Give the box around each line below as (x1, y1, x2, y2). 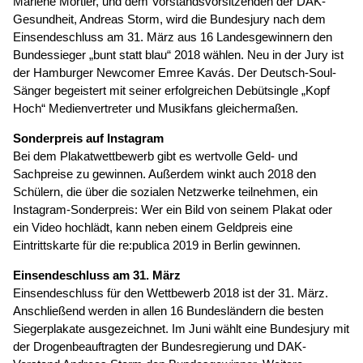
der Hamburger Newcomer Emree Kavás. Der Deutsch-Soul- (13, 65, 336, 79)
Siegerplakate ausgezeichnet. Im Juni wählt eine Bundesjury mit (13, 322, 349, 336)
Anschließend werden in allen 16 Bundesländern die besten (13, 304, 323, 318)
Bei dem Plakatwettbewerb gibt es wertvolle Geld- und (13, 148, 297, 163)
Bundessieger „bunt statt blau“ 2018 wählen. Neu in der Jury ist (13, 47, 344, 62)
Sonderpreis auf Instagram (13, 130, 164, 145)
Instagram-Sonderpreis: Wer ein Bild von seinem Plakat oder (13, 202, 332, 216)
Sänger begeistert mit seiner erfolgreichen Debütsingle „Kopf (13, 83, 330, 97)
